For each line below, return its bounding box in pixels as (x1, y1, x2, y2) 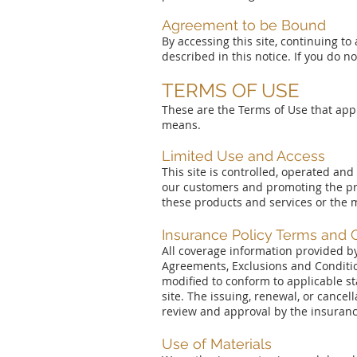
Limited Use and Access (162, 147, 325, 164)
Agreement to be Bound (162, 17, 326, 33)
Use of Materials (162, 335, 272, 352)
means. (162, 117, 201, 132)
